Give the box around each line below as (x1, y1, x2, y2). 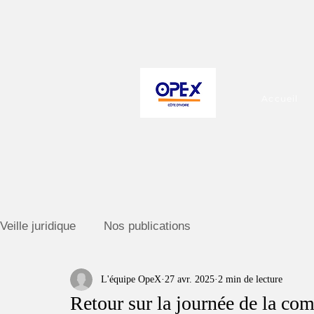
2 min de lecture (218, 274, 282, 285)
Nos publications (104, 219, 191, 233)
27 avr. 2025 (165, 274, 214, 285)
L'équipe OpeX (101, 274, 161, 285)
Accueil (261, 93, 299, 104)
